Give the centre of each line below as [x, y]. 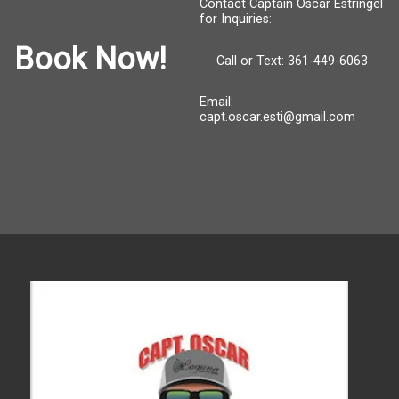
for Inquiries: [236, 20]
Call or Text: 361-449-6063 [292, 61]
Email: [216, 102]
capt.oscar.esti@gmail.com [277, 117]
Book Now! [90, 58]
